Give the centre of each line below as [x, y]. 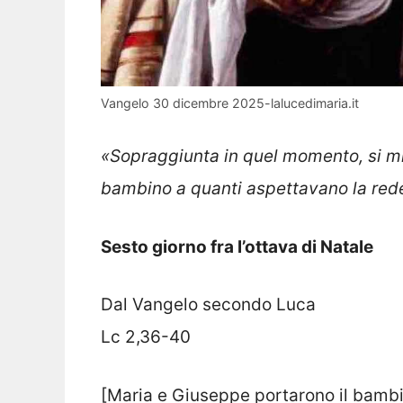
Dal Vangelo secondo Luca [208, 305]
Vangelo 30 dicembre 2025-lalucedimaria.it [230, 103]
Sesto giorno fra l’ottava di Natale [237, 246]
